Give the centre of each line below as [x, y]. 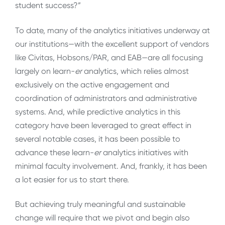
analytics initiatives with [145, 152]
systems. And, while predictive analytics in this [98, 111]
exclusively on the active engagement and [92, 84]
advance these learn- [54, 152]
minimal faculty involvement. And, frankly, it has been [111, 166]
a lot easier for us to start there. [72, 179]
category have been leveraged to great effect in [103, 125]
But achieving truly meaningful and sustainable [100, 204]
